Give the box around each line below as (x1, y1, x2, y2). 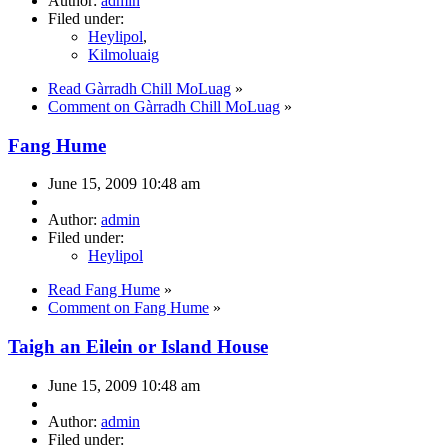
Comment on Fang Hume (48, 299, 209, 317)
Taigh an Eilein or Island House (8, 336, 268, 358)
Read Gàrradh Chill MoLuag (48, 79, 231, 97)
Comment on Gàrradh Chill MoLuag (48, 97, 280, 115)
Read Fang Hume (48, 281, 160, 299)
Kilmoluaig (88, 45, 159, 63)
